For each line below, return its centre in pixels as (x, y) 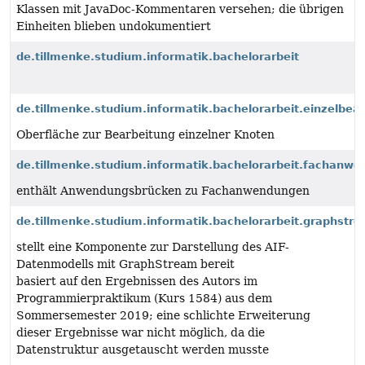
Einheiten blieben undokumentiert (114, 26)
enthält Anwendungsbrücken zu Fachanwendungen (163, 191)
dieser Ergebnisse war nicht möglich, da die (141, 332)
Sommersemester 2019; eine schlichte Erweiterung (163, 315)
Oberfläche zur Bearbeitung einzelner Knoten (145, 134)
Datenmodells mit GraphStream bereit (125, 264)
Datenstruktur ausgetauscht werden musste (143, 350)
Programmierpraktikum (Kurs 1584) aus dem (144, 298)
